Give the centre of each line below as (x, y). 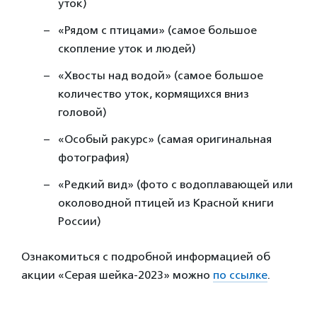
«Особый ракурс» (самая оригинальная (165, 139)
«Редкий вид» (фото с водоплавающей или (175, 184)
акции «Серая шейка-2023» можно (117, 275)
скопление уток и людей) (127, 48)
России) (80, 221)
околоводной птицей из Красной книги (166, 203)
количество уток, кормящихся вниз (154, 94)
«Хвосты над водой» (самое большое (161, 75)
